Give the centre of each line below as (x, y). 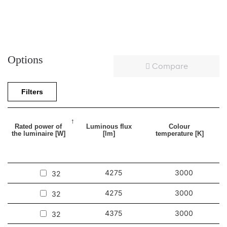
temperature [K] (179, 134)
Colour (179, 127)
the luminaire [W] (38, 134)
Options (25, 60)
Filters (32, 92)
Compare (169, 67)
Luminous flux (109, 127)
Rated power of (38, 127)
